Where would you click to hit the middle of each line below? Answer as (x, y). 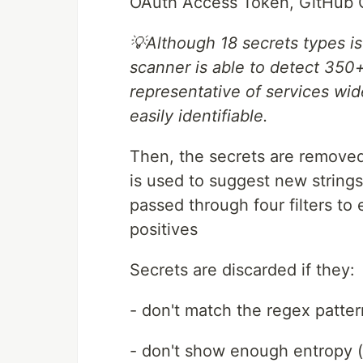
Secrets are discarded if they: (242, 270)
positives (164, 230)
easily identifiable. (199, 116)
